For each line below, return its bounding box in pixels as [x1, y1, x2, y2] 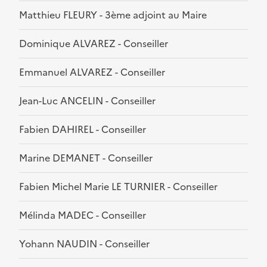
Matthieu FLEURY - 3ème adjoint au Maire [19, 8, 207, 23]
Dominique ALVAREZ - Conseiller [19, 36, 168, 51]
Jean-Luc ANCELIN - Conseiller [19, 94, 156, 108]
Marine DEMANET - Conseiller [19, 151, 153, 166]
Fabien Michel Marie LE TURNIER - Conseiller [19, 179, 218, 194]
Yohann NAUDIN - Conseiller [19, 237, 150, 252]
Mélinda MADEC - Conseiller [19, 208, 146, 223]
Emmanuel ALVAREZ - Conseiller [19, 65, 165, 80]
